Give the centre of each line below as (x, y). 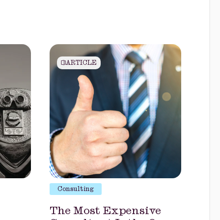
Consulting (75, 190)
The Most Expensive (105, 211)
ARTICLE (81, 63)
